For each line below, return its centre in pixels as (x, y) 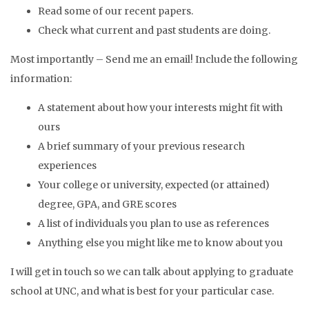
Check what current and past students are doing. (154, 30)
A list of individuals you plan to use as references (153, 223)
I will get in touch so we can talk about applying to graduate (152, 272)
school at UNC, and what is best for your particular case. (142, 291)
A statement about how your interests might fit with (160, 108)
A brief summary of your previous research (141, 146)
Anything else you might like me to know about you (160, 243)
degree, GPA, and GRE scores (107, 204)
